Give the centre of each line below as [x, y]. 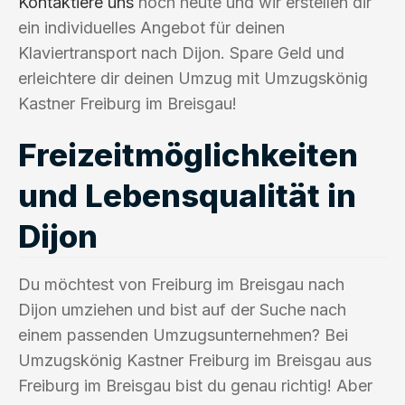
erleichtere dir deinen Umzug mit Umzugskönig [193, 78]
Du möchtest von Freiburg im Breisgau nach [181, 284]
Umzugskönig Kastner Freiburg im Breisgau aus [195, 360]
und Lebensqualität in [187, 195]
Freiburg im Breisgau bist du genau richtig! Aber [195, 385]
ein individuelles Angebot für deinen [151, 27]
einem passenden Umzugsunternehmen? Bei [183, 334]
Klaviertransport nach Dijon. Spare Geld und [181, 52]
